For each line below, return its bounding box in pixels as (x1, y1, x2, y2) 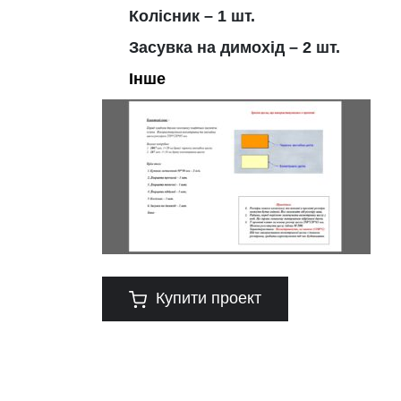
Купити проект (156, 289, 261, 307)
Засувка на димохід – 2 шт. (129, 38, 340, 56)
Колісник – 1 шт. (129, 7, 255, 25)
